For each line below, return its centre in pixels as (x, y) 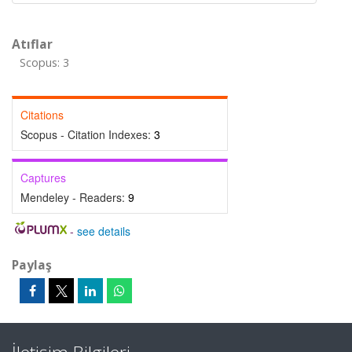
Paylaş (32, 265)
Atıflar (32, 44)
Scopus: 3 (44, 62)
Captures (43, 178)
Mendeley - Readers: (74, 197)
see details (103, 231)
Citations (42, 115)
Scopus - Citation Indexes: (87, 134)
